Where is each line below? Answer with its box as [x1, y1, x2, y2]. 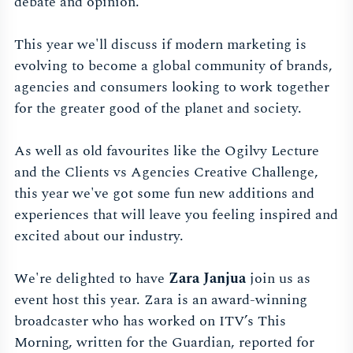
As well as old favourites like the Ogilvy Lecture [14, 140, 319, 162]
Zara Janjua [169, 268, 250, 290]
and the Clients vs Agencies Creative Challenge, [14, 162, 318, 184]
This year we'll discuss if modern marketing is [14, 34, 307, 56]
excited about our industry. [14, 225, 188, 247]
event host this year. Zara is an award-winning [14, 289, 307, 311]
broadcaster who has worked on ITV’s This [14, 310, 286, 333]
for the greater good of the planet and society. [14, 98, 306, 120]
